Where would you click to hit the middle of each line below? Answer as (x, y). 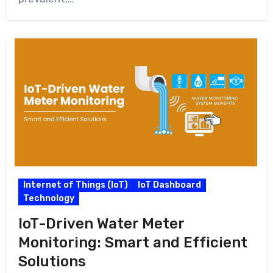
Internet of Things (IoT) (75, 185)
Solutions (52, 262)
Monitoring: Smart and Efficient (133, 243)
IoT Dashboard (169, 185)
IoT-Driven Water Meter (101, 224)
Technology (48, 199)
